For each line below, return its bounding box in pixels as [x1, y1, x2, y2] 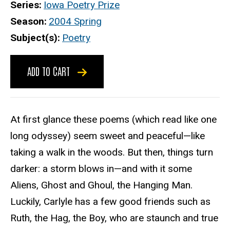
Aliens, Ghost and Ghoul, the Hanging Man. [10, 179, 193, 191]
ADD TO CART [27, 64, 72, 78]
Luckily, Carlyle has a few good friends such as [10, 195, 210, 207]
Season [10, 15, 44, 28]
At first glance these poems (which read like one [10, 113, 217, 125]
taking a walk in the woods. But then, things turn [10, 146, 213, 158]
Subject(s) [10, 32, 57, 44]
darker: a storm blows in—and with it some [10, 162, 192, 175]
